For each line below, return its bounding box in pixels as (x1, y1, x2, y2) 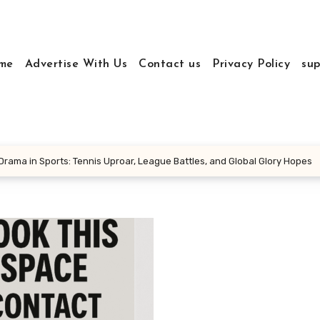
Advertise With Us (24, 59, 128, 70)
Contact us (139, 59, 201, 70)
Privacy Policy (212, 59, 291, 70)
